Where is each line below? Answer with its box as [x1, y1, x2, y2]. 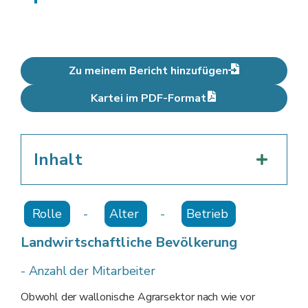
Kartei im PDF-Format [91, 90, 206, 106]
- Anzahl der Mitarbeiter [21, 262, 155, 279]
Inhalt [34, 148, 82, 170]
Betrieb [186, 205, 232, 222]
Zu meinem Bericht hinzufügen [69, 63, 228, 78]
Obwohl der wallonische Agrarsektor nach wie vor [21, 289, 255, 305]
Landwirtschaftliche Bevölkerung [21, 232, 238, 252]
